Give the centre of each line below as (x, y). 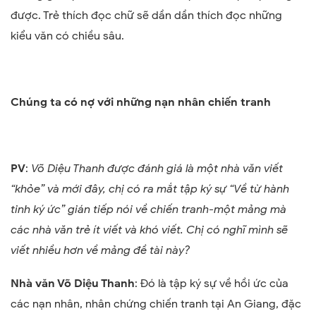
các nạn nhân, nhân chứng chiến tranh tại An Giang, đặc (156, 304)
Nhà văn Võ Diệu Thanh (73, 284)
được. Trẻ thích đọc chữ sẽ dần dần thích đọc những (146, 16)
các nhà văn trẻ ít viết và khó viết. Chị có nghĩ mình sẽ (149, 230)
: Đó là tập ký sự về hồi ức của (212, 284)
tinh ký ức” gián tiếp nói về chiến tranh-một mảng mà (148, 210)
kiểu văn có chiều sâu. (67, 36)
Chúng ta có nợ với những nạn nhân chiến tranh (141, 103)
